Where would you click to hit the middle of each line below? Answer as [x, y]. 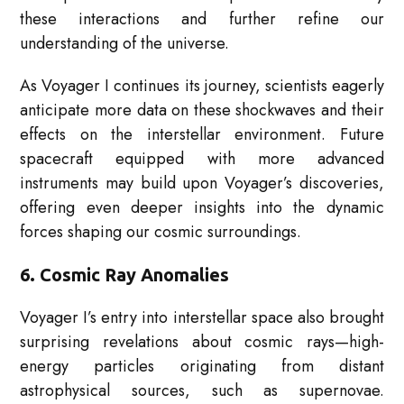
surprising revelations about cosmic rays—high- [202, 342]
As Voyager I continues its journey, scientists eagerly [202, 86]
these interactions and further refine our [202, 19]
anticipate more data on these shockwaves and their [202, 110]
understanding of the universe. [125, 44]
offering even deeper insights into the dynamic [202, 208]
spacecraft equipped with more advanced [202, 159]
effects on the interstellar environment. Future [202, 135]
